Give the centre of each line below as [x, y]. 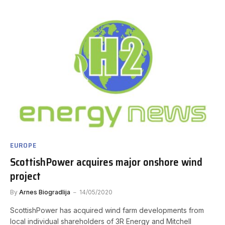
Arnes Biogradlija [45, 192]
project [25, 176]
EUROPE [23, 145]
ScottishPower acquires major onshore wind [106, 162]
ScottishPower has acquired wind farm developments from [107, 210]
